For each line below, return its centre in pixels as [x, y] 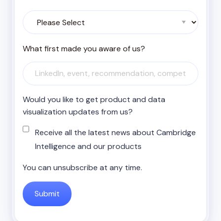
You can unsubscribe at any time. [82, 167]
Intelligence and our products [88, 146]
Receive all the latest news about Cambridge [115, 132]
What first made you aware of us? [84, 49]
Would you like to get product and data [94, 99]
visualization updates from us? [78, 111]
